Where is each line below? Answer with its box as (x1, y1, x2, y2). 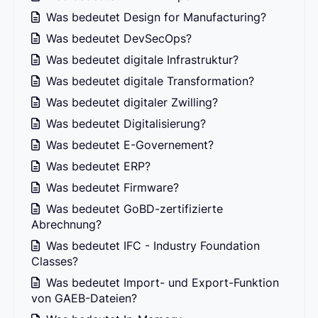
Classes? (31, 254, 78, 269)
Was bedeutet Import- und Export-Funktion (43, 275, 279, 290)
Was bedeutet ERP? (43, 159, 150, 174)
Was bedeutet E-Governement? (43, 138, 214, 153)
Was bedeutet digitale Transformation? (43, 74, 254, 89)
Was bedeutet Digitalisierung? (43, 116, 206, 131)
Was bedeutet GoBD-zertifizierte (43, 202, 223, 216)
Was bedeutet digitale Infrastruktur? (43, 53, 238, 67)
